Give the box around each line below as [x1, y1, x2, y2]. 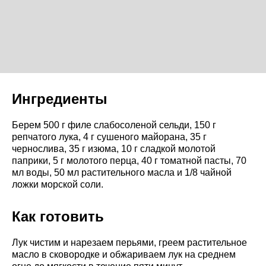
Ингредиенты [12, 90, 107, 107]
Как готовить [12, 208, 104, 224]
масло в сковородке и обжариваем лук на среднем [12, 249, 236, 259]
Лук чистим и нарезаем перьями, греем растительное [12, 237, 247, 248]
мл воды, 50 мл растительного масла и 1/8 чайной [12, 167, 232, 178]
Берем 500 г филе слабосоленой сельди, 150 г [12, 119, 216, 130]
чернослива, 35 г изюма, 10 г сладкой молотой [12, 143, 216, 154]
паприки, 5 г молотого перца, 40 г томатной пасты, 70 [12, 155, 246, 166]
